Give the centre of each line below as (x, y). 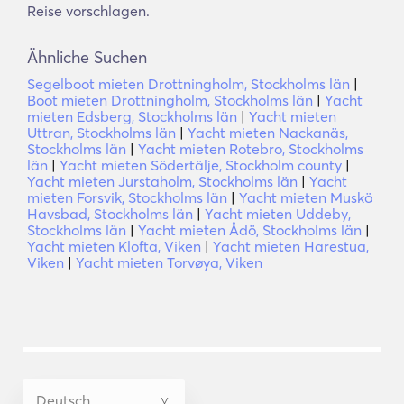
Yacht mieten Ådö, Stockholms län (250, 230)
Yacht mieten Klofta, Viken (114, 246)
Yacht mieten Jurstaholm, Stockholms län (162, 181)
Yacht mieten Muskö (306, 197)
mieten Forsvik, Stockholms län (127, 197)
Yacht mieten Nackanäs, (268, 133)
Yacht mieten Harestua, (291, 246)
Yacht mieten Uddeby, (278, 214)
